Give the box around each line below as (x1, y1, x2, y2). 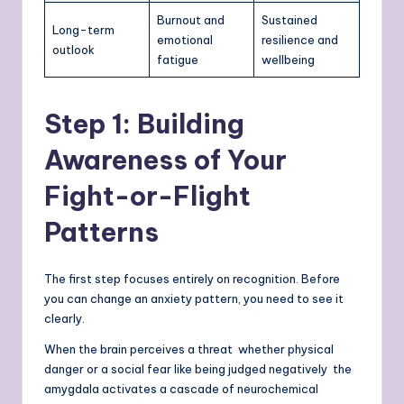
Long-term (52, 23, 115, 38)
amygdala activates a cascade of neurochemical (44, 381, 318, 397)
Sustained (262, 13, 317, 28)
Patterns (44, 216, 159, 250)
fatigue (157, 52, 198, 68)
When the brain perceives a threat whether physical (44, 342, 334, 357)
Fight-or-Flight (44, 179, 251, 214)
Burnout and (157, 13, 225, 28)
